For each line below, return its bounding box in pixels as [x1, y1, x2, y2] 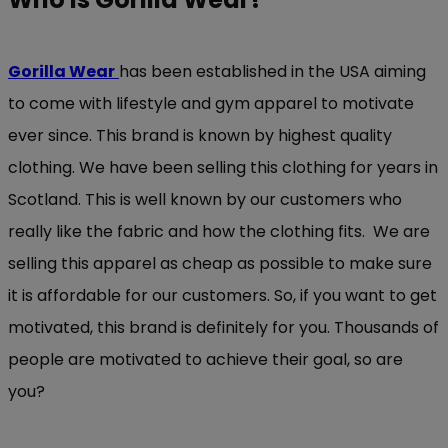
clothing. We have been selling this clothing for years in [8, 156, 438, 180]
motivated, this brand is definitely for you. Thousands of [8, 316, 439, 340]
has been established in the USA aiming [119, 60, 426, 84]
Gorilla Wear [8, 60, 115, 84]
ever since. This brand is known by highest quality [8, 124, 392, 148]
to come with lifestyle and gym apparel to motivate [8, 92, 414, 116]
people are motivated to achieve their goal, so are [8, 348, 403, 372]
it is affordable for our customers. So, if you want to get [8, 284, 437, 308]
